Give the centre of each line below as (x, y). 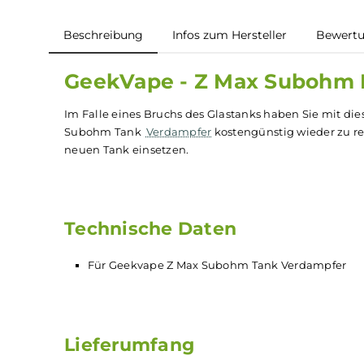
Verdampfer (199, 227)
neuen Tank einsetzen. (141, 247)
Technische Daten (167, 334)
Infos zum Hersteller (255, 120)
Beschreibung (115, 120)
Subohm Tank (115, 227)
